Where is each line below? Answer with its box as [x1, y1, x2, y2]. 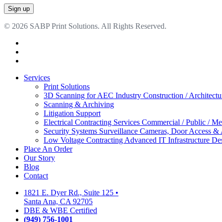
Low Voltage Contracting [44, 135, 124, 144]
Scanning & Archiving [44, 100, 114, 109]
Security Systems [44, 126, 99, 135]
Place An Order [24, 144, 72, 153]
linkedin [23, 47, 49, 55]
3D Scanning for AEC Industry [44, 91, 143, 100]
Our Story [24, 153, 55, 162]
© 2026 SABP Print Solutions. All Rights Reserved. [4, 21, 166, 30]
